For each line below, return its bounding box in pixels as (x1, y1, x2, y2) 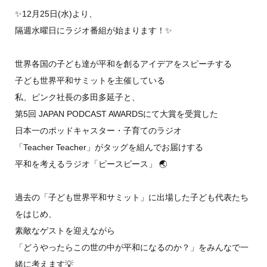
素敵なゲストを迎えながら (14, 226, 115, 235)
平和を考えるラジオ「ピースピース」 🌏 (14, 159, 167, 169)
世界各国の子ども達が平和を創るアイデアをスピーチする (14, 59, 232, 69)
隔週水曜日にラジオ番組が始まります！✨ (14, 26, 172, 35)
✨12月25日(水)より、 (14, 9, 97, 18)
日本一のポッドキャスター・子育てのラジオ (14, 126, 182, 135)
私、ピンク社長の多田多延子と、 (14, 92, 140, 102)
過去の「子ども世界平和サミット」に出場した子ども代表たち (14, 193, 249, 202)
